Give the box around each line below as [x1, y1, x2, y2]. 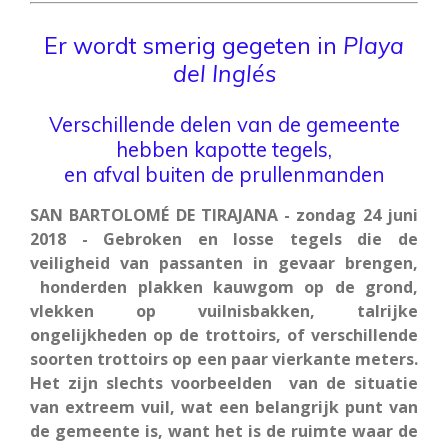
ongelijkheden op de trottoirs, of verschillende [30, 323, 418, 346]
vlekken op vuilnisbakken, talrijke [30, 299, 418, 322]
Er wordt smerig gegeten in [44, 30, 343, 60]
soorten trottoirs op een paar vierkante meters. [30, 347, 418, 370]
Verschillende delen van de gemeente [48, 110, 400, 137]
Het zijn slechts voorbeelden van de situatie [30, 371, 418, 394]
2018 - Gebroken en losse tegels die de [30, 227, 418, 250]
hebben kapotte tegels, [116, 135, 332, 162]
